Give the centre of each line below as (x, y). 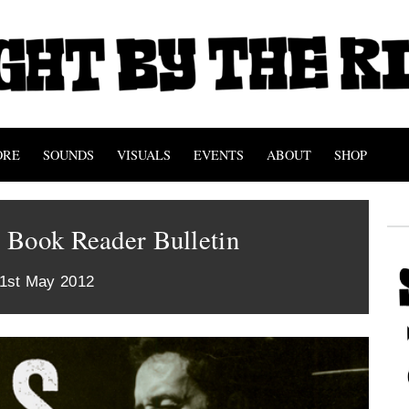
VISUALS (144, 155)
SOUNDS (68, 155)
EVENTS (219, 155)
